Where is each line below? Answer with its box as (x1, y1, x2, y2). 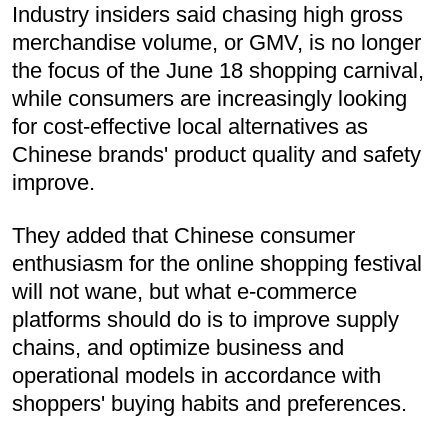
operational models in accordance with (12, 363, 381, 389)
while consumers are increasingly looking (12, 86, 407, 112)
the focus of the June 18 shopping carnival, (12, 58, 424, 84)
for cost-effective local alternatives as (12, 114, 368, 140)
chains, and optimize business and (12, 335, 344, 361)
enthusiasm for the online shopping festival (12, 251, 422, 277)
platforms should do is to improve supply (12, 307, 399, 333)
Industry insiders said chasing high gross (12, 2, 403, 28)
